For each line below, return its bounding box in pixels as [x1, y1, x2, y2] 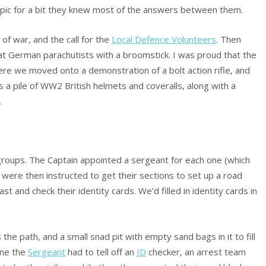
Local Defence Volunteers [112, 33, 216, 46]
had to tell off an [65, 245, 137, 258]
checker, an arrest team [146, 245, 246, 258]
